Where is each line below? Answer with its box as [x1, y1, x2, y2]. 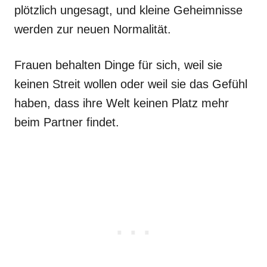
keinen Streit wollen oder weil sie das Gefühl [14, 77, 247, 91]
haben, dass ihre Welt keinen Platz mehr [14, 96, 229, 110]
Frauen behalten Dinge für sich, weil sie [14, 58, 222, 72]
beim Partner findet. [14, 115, 119, 129]
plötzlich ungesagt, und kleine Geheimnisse [14, 3, 243, 17]
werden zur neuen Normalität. [14, 22, 171, 36]
